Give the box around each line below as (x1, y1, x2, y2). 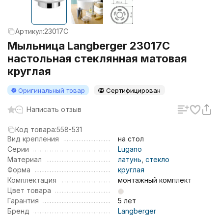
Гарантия (7, 196, 39, 205)
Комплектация (7, 176, 56, 184)
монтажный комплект (118, 176, 192, 184)
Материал (7, 155, 42, 164)
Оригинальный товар (18, 86, 85, 94)
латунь (118, 155, 141, 164)
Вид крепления (7, 135, 59, 143)
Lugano (118, 145, 142, 153)
